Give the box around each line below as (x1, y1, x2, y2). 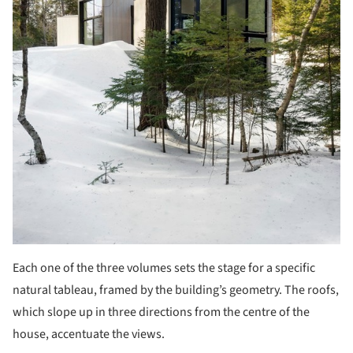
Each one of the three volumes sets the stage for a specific (13, 259, 315, 277)
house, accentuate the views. (13, 325, 165, 344)
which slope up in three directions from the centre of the (13, 303, 310, 321)
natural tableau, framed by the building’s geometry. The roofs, (13, 281, 339, 299)
